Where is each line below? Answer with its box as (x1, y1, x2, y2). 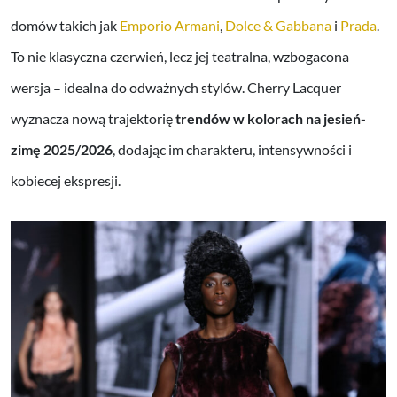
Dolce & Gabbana (225, 16, 331, 34)
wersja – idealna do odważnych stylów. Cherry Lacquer (11, 78, 341, 96)
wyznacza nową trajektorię (11, 109, 175, 127)
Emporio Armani (120, 16, 220, 34)
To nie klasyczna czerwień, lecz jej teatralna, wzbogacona (11, 47, 349, 65)
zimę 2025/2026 (11, 140, 113, 158)
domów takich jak (11, 16, 120, 34)
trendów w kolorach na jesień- (175, 109, 366, 127)
